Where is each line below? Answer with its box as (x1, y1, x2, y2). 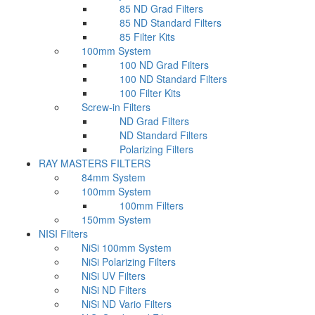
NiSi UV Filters (82, 269, 146, 283)
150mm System (82, 212, 151, 226)
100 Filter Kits (120, 86, 181, 100)
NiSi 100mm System (82, 240, 172, 255)
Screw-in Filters (82, 100, 150, 114)
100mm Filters (120, 198, 184, 212)
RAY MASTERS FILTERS (39, 156, 150, 170)
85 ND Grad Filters (120, 1, 203, 15)
